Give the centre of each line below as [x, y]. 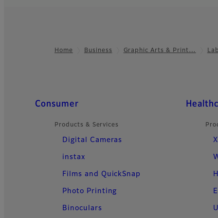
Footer [23, 57]
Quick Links [52, 104]
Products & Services [87, 125]
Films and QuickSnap [102, 174]
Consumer [57, 104]
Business [98, 50]
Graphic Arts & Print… [160, 50]
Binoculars [82, 208]
